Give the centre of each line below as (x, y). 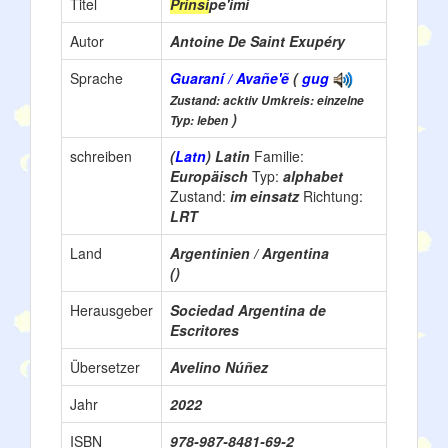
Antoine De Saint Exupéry (257, 41)
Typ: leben (199, 121)
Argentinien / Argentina (249, 253)
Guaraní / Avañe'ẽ (229, 78)
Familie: (279, 156)
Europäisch (211, 176)
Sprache (96, 78)
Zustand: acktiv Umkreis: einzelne (267, 101)
